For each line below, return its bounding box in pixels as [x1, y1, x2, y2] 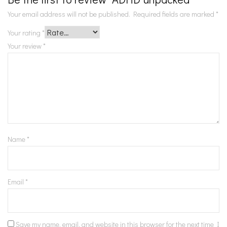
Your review [8, 41, 43, 51]
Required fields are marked [133, 9, 216, 19]
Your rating [8, 27, 42, 37]
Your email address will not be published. [8, 9, 130, 19]
